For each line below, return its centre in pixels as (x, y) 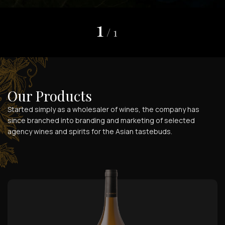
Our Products (50, 96)
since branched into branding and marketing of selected (101, 120)
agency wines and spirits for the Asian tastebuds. (90, 131)
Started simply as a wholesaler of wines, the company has (103, 109)
